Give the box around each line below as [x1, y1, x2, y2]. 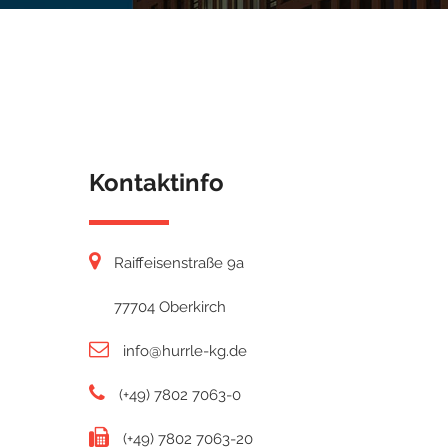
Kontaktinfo [89, 168, 224, 197]
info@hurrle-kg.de [119, 342, 247, 360]
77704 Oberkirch [110, 298, 226, 316]
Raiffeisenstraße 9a [110, 254, 244, 272]
